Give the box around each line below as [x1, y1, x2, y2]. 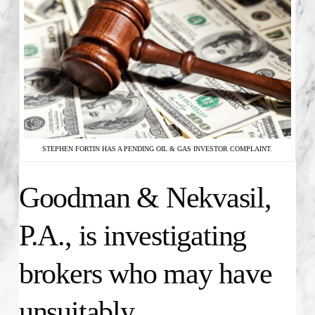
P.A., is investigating [18, 219, 247, 252]
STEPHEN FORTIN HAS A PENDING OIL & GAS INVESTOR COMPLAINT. [42, 145, 273, 153]
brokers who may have [18, 257, 272, 290]
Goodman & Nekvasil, [18, 181, 271, 214]
